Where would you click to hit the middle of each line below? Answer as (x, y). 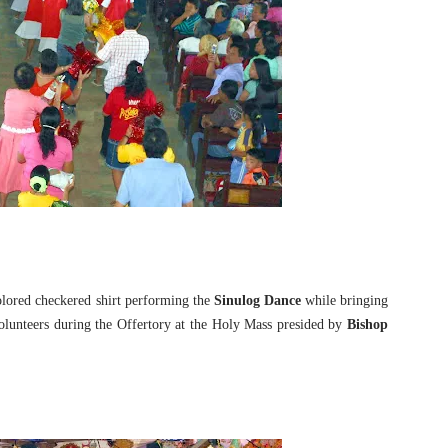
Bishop (367, 324)
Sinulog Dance (257, 300)
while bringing (344, 300)
